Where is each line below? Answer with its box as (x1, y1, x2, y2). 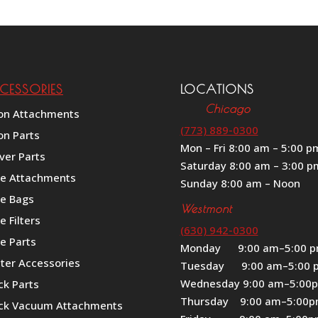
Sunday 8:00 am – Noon (180, 175, 300, 190)
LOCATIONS (180, 81, 254, 97)
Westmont (180, 202, 232, 215)
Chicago (180, 102, 251, 115)
